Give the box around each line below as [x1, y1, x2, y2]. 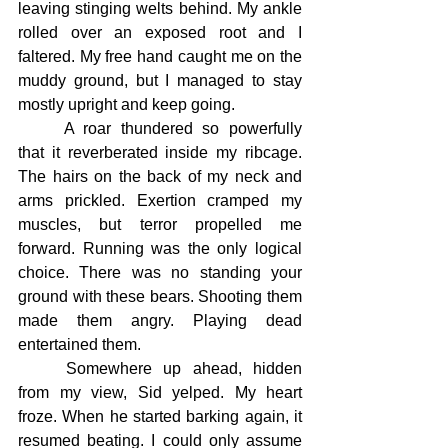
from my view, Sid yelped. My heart [18, 384, 302, 401]
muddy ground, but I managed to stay [18, 72, 302, 89]
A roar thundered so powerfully [18, 120, 64, 137]
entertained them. [18, 336, 141, 353]
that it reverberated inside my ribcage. [18, 144, 302, 161]
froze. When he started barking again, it [18, 408, 302, 425]
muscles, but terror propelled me [18, 216, 302, 233]
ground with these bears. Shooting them [18, 288, 302, 305]
